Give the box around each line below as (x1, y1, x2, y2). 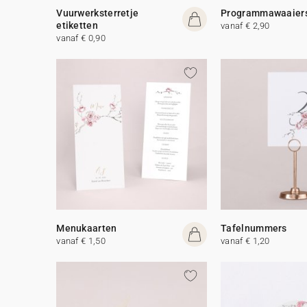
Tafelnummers (221, 222, 287, 234)
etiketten (56, 19, 98, 31)
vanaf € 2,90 (221, 20, 270, 31)
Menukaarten (56, 222, 117, 234)
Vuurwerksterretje (56, 7, 139, 19)
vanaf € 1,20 (221, 235, 270, 246)
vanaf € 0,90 (56, 32, 106, 43)
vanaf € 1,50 (56, 235, 106, 246)
